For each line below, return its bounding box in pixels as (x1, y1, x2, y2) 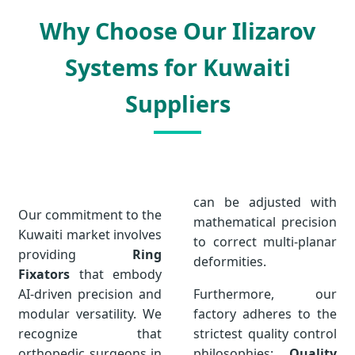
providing (18, 245, 132, 263)
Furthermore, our (193, 284, 337, 303)
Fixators (18, 265, 70, 283)
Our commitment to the (18, 205, 162, 223)
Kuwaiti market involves (18, 225, 162, 243)
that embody (70, 265, 162, 283)
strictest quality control (193, 324, 337, 342)
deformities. (193, 252, 266, 270)
